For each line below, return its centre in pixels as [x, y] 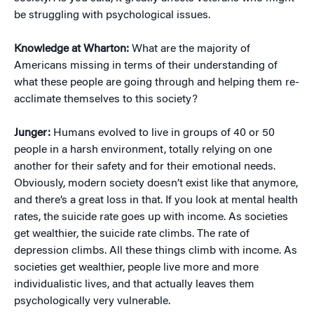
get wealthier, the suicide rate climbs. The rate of [132, 234]
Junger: [32, 133]
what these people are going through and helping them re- [157, 83]
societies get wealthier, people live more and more [136, 268]
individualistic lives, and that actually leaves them [134, 285]
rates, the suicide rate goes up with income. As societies [151, 217]
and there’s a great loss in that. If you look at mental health [156, 200]
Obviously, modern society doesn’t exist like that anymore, [156, 184]
